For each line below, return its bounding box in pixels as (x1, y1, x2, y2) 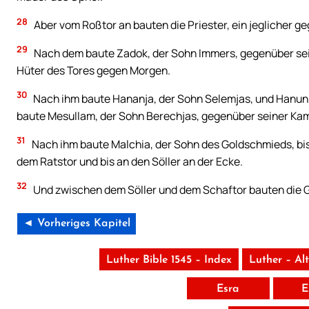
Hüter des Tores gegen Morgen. (17, 62, 170, 78)
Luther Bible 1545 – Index (106, 254, 232, 266)
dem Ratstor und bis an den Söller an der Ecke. (17, 153, 243, 169)
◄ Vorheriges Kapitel (23, 217, 130, 229)
